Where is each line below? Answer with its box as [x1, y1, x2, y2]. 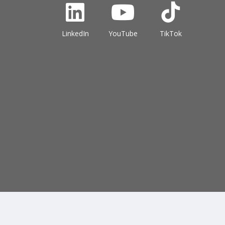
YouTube [108, 28, 138, 38]
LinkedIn [61, 28, 89, 38]
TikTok [159, 28, 182, 38]
